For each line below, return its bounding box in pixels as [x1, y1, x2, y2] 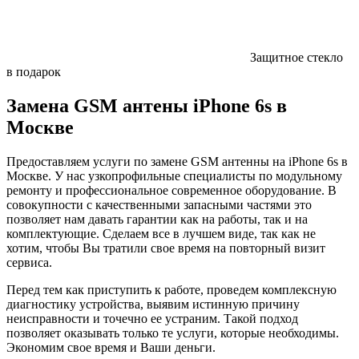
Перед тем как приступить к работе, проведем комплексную [6, 282, 337, 296]
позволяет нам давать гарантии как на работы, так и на [6, 212, 308, 226]
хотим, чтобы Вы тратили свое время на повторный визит [6, 240, 325, 255]
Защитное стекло [247, 50, 343, 64]
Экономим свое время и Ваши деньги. [6, 340, 216, 354]
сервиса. [6, 255, 52, 269]
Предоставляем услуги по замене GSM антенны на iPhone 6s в [6, 154, 348, 168]
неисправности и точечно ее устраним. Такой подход [6, 311, 298, 325]
